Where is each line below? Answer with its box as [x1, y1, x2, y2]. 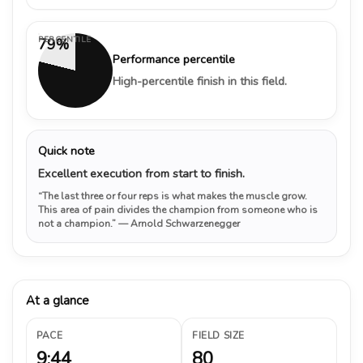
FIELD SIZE [192, 328, 245, 342]
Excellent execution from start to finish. [38, 164, 245, 181]
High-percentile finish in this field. [113, 72, 287, 89]
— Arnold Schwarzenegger [118, 216, 240, 230]
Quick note [38, 142, 95, 159]
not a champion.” [38, 216, 118, 230]
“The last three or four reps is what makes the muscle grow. [38, 189, 307, 203]
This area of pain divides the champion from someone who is [38, 203, 318, 216]
